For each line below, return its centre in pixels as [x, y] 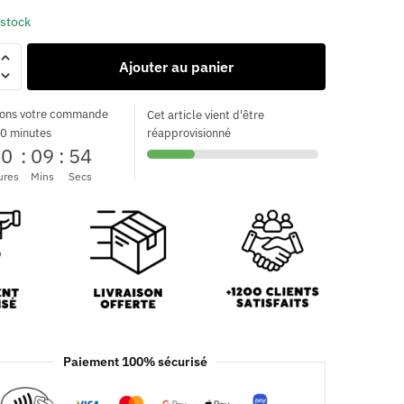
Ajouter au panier [176, 66]
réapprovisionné [189, 133]
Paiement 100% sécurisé [136, 362]
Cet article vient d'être [206, 115]
